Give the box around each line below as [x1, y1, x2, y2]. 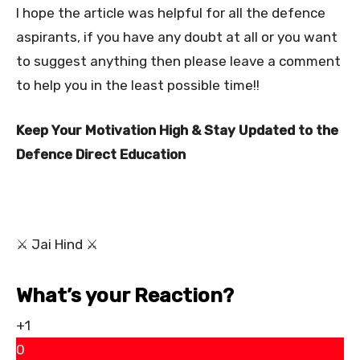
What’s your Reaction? [16, 283, 234, 307]
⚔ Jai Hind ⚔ [16, 235, 98, 252]
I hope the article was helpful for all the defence [16, 4, 325, 21]
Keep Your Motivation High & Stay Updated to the [16, 121, 338, 138]
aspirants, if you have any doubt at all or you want [16, 28, 337, 45]
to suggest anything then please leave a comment [16, 52, 341, 69]
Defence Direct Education [16, 145, 186, 162]
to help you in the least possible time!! [16, 76, 260, 93]
